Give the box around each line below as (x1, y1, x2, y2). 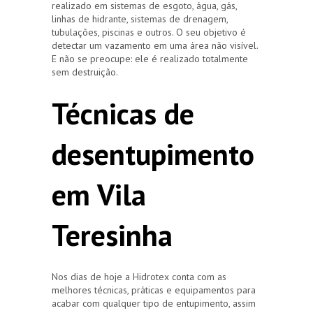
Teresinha (52, 215, 173, 254)
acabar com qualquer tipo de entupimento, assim (52, 296, 256, 310)
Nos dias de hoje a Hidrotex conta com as (52, 270, 226, 283)
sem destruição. (52, 65, 118, 78)
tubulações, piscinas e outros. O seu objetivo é (52, 25, 246, 38)
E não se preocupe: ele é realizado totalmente (52, 52, 248, 65)
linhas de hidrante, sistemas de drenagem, (52, 12, 228, 25)
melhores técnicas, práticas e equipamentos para (52, 283, 256, 296)
